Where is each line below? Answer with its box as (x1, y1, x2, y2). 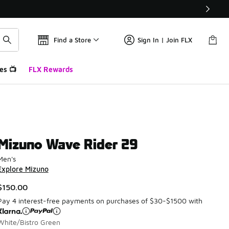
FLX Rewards (28, 65, 73, 74)
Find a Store (54, 36, 91, 44)
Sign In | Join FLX (138, 36, 192, 44)
